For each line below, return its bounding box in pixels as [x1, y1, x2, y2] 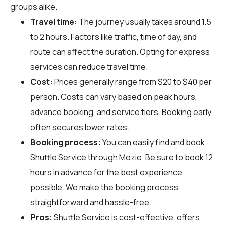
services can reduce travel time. [30, 61, 148, 72]
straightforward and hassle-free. [30, 196, 151, 208]
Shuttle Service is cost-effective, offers [52, 211, 200, 223]
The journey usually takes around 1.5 [77, 16, 211, 27]
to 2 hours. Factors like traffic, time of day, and [30, 31, 197, 42]
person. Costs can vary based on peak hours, [30, 91, 197, 102]
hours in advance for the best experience [30, 166, 182, 178]
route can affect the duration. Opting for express [30, 46, 210, 57]
